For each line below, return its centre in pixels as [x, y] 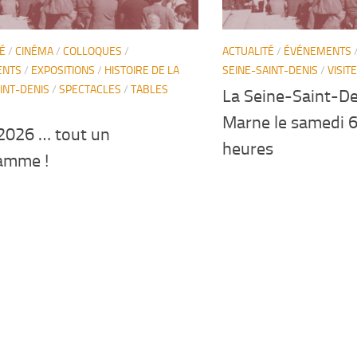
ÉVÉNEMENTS [318, 51]
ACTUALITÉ [248, 51]
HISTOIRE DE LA [142, 70]
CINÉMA [34, 51]
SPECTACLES [90, 89]
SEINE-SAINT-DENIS [270, 70]
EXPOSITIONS [63, 70]
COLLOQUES [92, 51]
